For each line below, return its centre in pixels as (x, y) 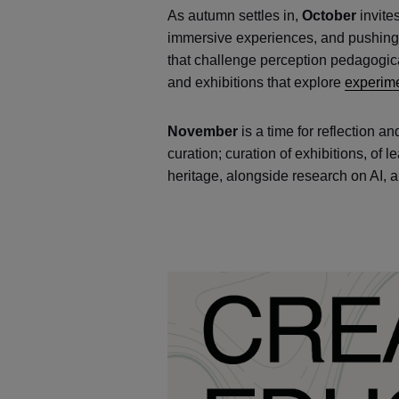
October (330, 16)
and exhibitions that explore (256, 82)
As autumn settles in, (235, 16)
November (203, 131)
